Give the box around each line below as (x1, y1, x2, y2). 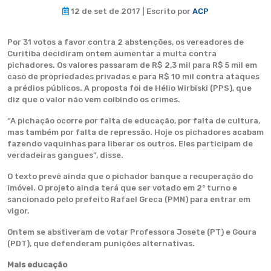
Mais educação (7, 260, 67, 269)
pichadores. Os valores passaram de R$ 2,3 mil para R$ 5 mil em (7, 60, 257, 70)
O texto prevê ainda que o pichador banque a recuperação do (7, 172, 253, 181)
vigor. (7, 206, 30, 215)
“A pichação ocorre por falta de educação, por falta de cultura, (7, 116, 260, 125)
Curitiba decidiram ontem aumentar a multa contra (7, 49, 217, 58)
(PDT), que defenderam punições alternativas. (7, 239, 195, 248)
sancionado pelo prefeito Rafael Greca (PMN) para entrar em (7, 195, 250, 204)
